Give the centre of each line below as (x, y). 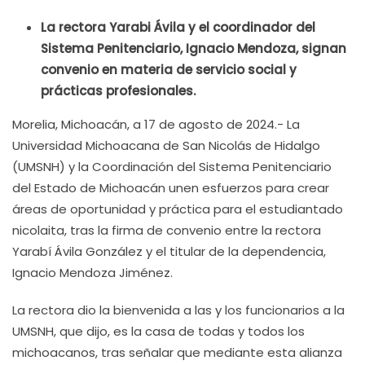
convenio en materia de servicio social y (169, 70)
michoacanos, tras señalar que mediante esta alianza (177, 352)
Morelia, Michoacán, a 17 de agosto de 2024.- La (156, 124)
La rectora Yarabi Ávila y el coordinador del (178, 27)
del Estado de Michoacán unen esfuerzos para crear (171, 188)
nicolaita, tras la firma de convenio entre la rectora (167, 230)
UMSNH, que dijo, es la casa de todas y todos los (158, 331)
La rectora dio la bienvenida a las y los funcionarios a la (178, 310)
